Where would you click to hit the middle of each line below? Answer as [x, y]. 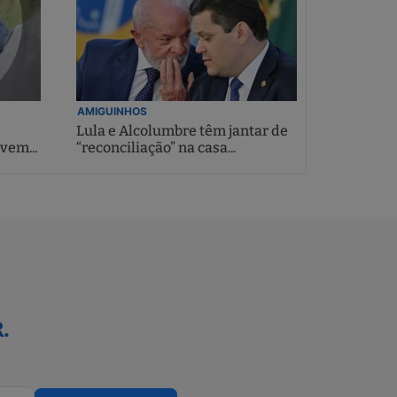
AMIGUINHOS [112, 112]
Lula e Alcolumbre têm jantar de [182, 131]
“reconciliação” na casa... [156, 148]
